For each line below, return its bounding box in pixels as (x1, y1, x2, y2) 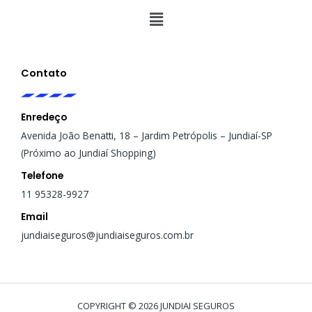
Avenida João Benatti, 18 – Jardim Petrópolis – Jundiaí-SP (21, 128, 272, 142)
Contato (21, 65, 67, 80)
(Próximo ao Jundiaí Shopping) (21, 146, 156, 159)
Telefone (21, 169, 63, 182)
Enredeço (21, 110, 67, 124)
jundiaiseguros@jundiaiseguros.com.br (21, 228, 194, 242)
